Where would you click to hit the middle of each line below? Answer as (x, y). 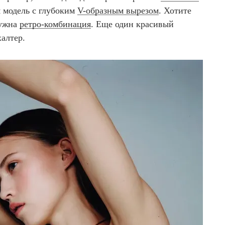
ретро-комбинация (55, 24)
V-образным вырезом (118, 11)
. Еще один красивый (132, 24)
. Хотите (175, 11)
